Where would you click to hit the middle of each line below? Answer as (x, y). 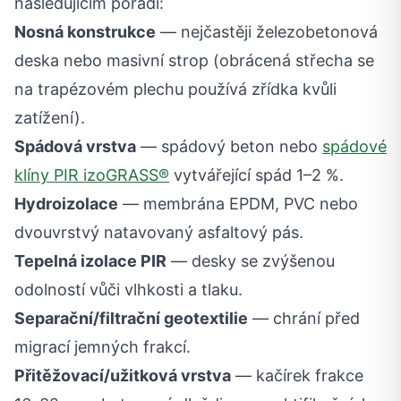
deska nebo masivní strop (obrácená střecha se (194, 60)
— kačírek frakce (297, 375)
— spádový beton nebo (229, 146)
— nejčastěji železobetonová (267, 32)
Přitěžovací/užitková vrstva (123, 375)
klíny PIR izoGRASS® (92, 175)
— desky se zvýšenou (251, 261)
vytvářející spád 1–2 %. (256, 175)
